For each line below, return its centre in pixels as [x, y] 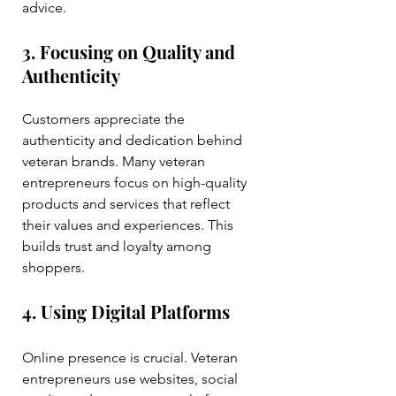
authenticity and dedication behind [134, 141]
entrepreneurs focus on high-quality [136, 183]
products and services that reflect [128, 204]
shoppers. [53, 268]
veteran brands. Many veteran [115, 162]
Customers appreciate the [105, 119]
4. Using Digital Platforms [126, 312]
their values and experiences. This [129, 225]
